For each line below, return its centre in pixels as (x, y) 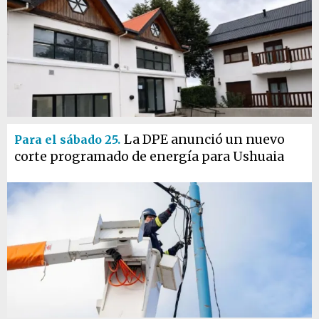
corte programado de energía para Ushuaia (149, 157)
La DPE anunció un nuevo (204, 140)
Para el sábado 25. (67, 140)
